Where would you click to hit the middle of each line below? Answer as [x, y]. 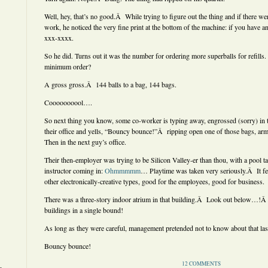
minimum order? [68, 66]
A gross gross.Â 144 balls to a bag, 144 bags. [110, 84]
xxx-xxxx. [59, 38]
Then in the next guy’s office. [85, 142]
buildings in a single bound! [84, 210]
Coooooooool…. [68, 102]
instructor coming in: [74, 170]
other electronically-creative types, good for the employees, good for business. [154, 181]
